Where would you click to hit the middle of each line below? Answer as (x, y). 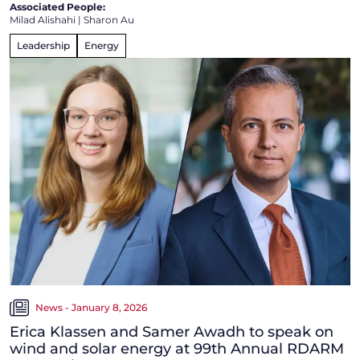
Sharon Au (109, 20)
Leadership (43, 46)
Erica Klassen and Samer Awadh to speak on (172, 332)
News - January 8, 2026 (91, 308)
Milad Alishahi (43, 20)
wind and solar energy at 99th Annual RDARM (177, 349)
